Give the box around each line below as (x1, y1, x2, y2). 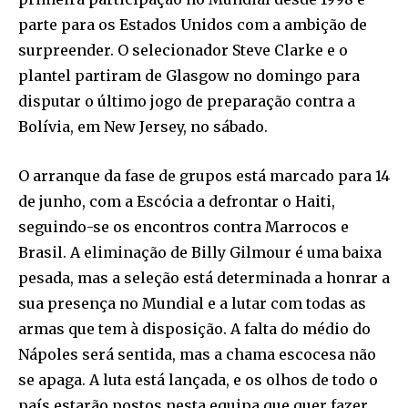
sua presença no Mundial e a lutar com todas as (18, 293, 366, 312)
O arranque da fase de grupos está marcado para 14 (18, 166, 390, 185)
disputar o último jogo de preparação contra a (18, 91, 355, 110)
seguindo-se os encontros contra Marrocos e (18, 217, 349, 236)
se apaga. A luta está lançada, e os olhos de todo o (18, 370, 378, 389)
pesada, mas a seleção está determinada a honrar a (18, 268, 390, 287)
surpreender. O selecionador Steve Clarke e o (18, 40, 348, 59)
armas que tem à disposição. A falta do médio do (18, 319, 371, 338)
